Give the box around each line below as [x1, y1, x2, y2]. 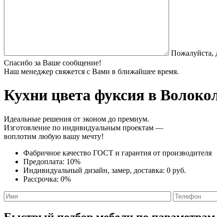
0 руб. [167, 166, 186, 174]
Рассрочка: [23, 174, 61, 183]
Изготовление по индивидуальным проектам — [4, 123, 163, 132]
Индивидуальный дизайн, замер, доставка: [23, 166, 167, 174]
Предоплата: [23, 157, 66, 166]
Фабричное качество [23, 148, 93, 157]
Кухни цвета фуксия [4, 86, 144, 104]
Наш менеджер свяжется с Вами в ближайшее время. [4, 67, 179, 76]
